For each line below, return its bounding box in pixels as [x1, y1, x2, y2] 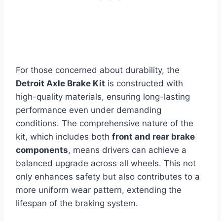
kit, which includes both [16, 131, 112, 142]
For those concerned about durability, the [16, 65, 180, 75]
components [16, 145, 68, 155]
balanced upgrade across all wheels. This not [16, 158, 196, 168]
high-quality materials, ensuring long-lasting [16, 91, 190, 102]
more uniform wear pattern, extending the [16, 184, 182, 195]
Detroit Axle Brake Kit [16, 78, 105, 88]
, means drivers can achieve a [68, 145, 186, 155]
